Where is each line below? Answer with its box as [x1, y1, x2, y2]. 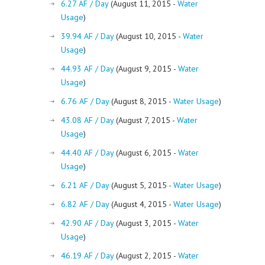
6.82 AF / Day [61, 199, 109, 209]
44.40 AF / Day [61, 147, 114, 158]
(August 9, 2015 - [114, 63, 178, 74]
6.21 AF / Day [61, 180, 109, 190]
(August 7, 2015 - [114, 115, 177, 125]
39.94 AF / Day [61, 31, 114, 41]
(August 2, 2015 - [114, 250, 178, 261]
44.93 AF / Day [61, 63, 114, 74]
